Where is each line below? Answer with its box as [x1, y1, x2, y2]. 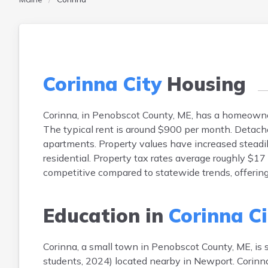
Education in [43, 203, 169, 227]
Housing [162, 72, 246, 96]
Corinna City [43, 72, 162, 96]
